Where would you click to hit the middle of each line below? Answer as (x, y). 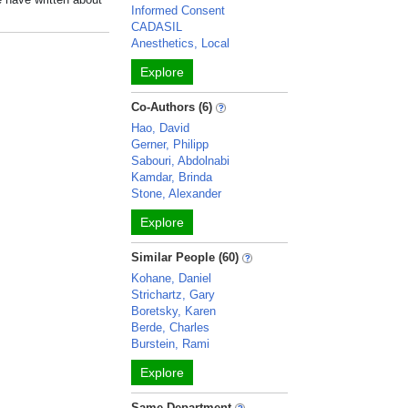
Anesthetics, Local (181, 43)
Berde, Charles (171, 327)
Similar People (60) (185, 257)
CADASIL (157, 27)
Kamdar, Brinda (172, 177)
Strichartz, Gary (173, 295)
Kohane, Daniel (172, 278)
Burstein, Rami (171, 344)
